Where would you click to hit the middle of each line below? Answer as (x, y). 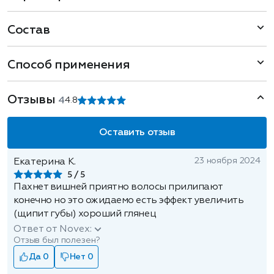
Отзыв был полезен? (57, 240)
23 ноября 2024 (227, 161)
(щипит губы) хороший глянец (85, 214)
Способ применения (69, 65)
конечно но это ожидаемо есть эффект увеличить (129, 201)
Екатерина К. (45, 162)
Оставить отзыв (137, 133)
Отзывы (33, 100)
